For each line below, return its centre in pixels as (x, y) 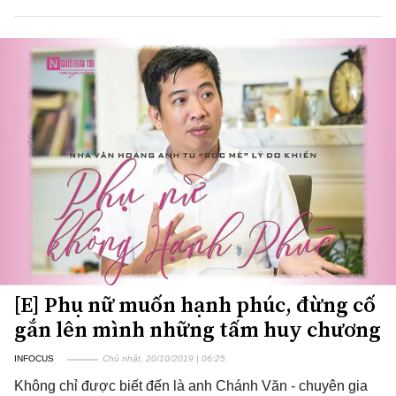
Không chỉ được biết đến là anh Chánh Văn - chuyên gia (191, 386)
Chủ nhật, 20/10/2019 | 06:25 (164, 358)
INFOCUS (34, 358)
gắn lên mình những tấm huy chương (198, 329)
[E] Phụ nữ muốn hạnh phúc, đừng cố (195, 305)
